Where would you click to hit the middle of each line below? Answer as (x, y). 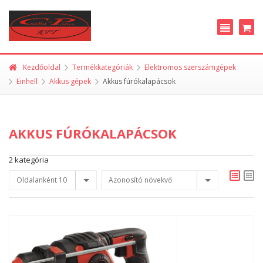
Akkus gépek (70, 81)
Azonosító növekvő (140, 180)
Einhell (27, 81)
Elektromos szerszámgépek (190, 67)
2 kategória (29, 160)
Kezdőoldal (42, 67)
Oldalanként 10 (42, 180)
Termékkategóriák (102, 67)
